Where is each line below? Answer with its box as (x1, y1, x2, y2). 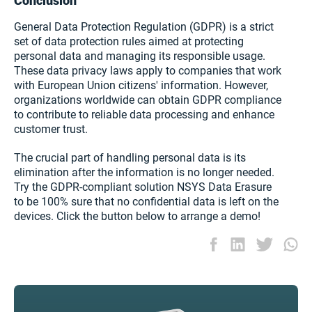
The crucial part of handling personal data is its (14, 151, 246, 165)
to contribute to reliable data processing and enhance (14, 108, 274, 122)
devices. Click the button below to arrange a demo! (14, 210, 263, 224)
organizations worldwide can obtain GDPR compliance (14, 93, 281, 107)
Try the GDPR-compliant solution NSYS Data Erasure (14, 180, 272, 194)
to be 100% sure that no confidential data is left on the (14, 195, 279, 209)
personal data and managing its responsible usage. (14, 49, 265, 63)
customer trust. (14, 123, 88, 136)
